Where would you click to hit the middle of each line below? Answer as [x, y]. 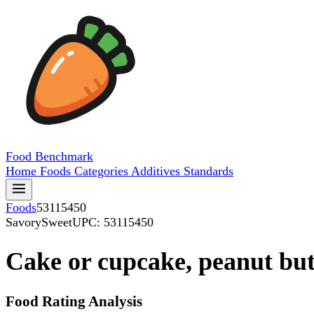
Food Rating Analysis [74, 302]
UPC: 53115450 [113, 222]
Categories [103, 171]
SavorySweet [39, 222]
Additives [157, 171]
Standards [209, 171]
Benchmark [64, 156]
